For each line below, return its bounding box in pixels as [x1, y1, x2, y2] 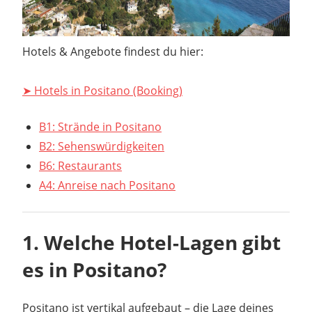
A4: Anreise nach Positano [39, 178, 175, 194]
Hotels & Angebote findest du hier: [22, 44, 203, 60]
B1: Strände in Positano [39, 119, 162, 135]
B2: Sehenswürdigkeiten [39, 139, 164, 155]
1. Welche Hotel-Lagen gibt [22, 229, 281, 256]
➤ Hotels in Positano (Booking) [22, 83, 182, 99]
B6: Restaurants [39, 158, 122, 174]
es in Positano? [22, 256, 166, 283]
